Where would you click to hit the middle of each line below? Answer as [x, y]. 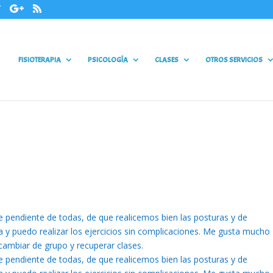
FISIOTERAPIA [39, 60]
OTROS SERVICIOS [234, 60]
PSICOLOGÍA [108, 60]
